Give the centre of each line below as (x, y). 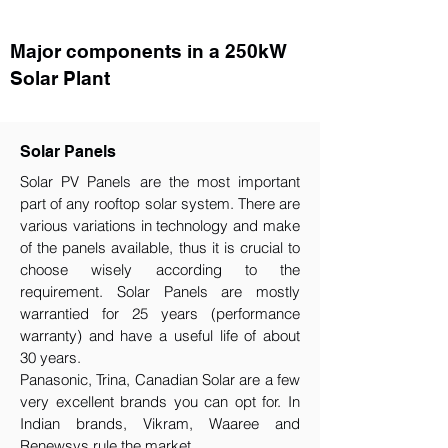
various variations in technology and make (160, 225)
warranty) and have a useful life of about (160, 335)
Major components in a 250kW (148, 51)
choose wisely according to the (160, 269)
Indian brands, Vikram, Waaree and (160, 423)
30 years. (50, 357)
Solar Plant (60, 78)
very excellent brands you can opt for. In (160, 401)
